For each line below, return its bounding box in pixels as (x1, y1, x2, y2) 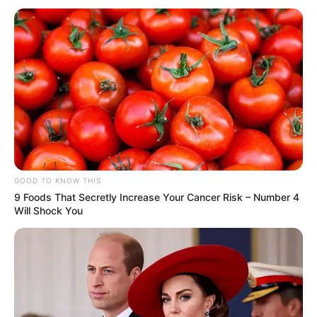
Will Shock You (14, 204, 83, 217)
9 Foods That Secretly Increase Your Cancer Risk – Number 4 (14, 191, 299, 204)
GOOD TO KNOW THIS (14, 176, 101, 185)
